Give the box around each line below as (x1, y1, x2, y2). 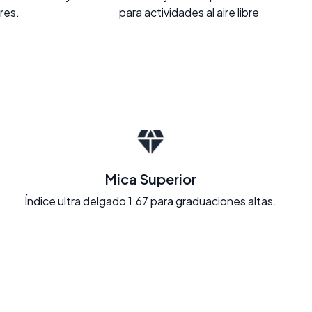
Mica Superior (104, 169, 196, 187)
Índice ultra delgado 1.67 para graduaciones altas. (24, 193, 276, 208)
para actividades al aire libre (118, 4, 259, 19)
